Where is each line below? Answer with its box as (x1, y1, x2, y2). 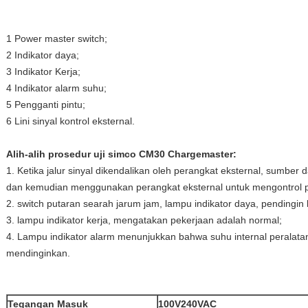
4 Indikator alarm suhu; (6, 82, 107, 93)
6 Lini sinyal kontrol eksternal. (6, 115, 135, 126)
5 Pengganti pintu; (6, 99, 85, 110)
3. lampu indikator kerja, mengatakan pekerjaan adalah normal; (6, 214, 282, 225)
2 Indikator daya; (6, 49, 79, 60)
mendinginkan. (6, 247, 70, 258)
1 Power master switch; (6, 33, 107, 44)
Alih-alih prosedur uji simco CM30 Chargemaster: (6, 148, 236, 159)
